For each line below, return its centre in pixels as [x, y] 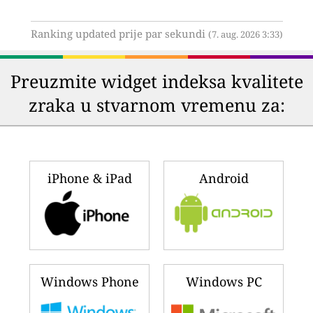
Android [224, 179]
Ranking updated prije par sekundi [119, 34]
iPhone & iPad [89, 179]
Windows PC [224, 281]
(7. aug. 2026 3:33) [245, 35]
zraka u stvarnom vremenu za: [156, 105]
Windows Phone [89, 281]
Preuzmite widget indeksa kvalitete [156, 81]
